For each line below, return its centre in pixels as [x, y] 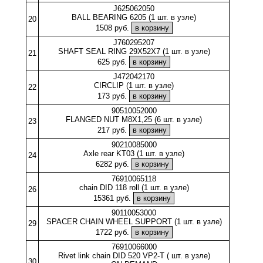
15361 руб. [113, 198]
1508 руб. [113, 28]
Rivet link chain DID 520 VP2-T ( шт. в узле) [134, 255]
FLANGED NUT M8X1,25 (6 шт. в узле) [134, 119]
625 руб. [113, 62]
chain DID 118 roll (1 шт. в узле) [134, 187]
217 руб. [113, 130]
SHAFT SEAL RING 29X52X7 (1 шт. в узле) [134, 51]
